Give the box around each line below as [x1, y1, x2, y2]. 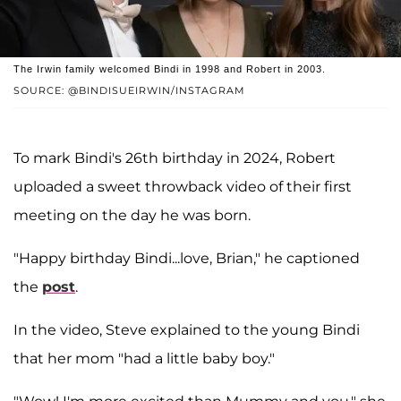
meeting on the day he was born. [13, 206, 251, 224]
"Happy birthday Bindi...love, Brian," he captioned [13, 249, 360, 267]
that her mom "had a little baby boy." [13, 349, 275, 367]
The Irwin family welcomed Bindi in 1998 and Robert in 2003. [13, 63, 326, 74]
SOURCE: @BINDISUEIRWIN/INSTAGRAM [13, 83, 245, 97]
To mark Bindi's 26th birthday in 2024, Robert [13, 149, 336, 166]
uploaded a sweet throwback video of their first [13, 177, 352, 195]
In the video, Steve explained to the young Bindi [13, 320, 360, 338]
